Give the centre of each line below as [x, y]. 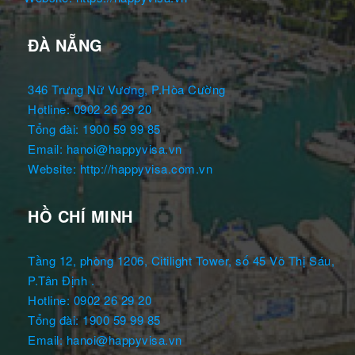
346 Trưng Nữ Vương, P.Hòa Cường [127, 89]
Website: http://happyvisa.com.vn [120, 168]
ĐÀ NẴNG [65, 44]
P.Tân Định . [61, 280]
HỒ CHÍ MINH [80, 216]
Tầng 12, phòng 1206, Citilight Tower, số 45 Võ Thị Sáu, [181, 260]
